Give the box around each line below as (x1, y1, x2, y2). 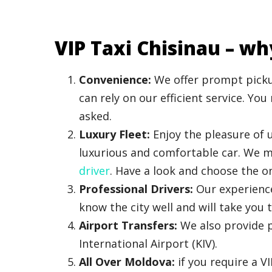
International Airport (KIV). (79, 236, 217, 251)
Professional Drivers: (79, 181, 193, 196)
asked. (79, 108, 112, 123)
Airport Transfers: (79, 217, 177, 233)
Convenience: (79, 72, 151, 87)
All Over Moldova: (79, 254, 175, 269)
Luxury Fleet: (79, 126, 150, 141)
